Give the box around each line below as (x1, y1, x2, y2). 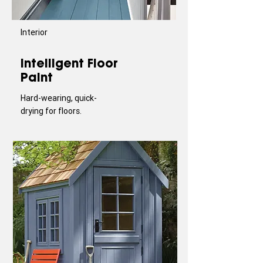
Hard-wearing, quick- (21, 93, 97, 103)
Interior (21, 27, 48, 38)
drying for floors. (21, 106, 82, 116)
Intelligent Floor (21, 56, 118, 70)
